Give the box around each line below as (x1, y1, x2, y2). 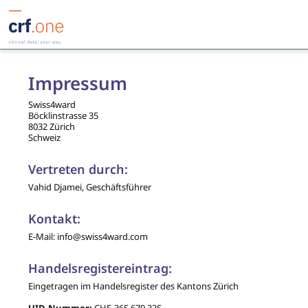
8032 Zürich (27, 120, 75, 133)
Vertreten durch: (27, 161, 128, 177)
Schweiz (27, 131, 60, 144)
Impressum (27, 71, 127, 96)
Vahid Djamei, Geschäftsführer (27, 181, 151, 193)
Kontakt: (27, 210, 80, 227)
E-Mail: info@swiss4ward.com (27, 230, 148, 243)
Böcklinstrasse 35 (27, 109, 98, 122)
